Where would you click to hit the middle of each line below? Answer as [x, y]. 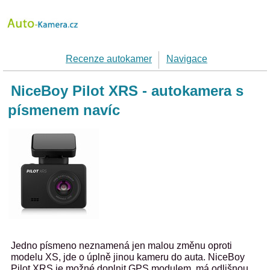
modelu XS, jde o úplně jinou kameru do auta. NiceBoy [128, 257]
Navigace [187, 59]
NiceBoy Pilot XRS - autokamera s [127, 91]
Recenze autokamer [109, 59]
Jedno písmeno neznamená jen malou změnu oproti [121, 246]
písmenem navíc [64, 110]
